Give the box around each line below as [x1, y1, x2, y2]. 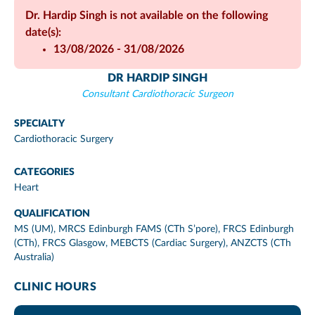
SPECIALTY [14, 118, 65, 129]
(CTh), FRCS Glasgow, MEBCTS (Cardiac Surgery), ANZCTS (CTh [14, 238, 291, 248]
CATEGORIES [14, 167, 75, 177]
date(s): [25, 26, 61, 38]
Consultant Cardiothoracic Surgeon [82, 89, 233, 99]
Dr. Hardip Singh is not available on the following [25, 9, 268, 21]
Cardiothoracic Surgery [14, 134, 113, 144]
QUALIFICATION [14, 208, 90, 219]
